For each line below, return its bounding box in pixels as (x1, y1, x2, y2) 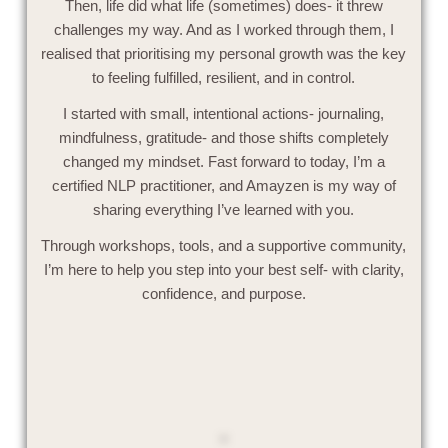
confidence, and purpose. (141, 284, 306, 302)
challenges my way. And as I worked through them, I (53, 20, 394, 38)
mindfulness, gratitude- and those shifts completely (58, 128, 389, 146)
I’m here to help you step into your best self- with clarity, (43, 260, 404, 278)
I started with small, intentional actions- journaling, (63, 104, 385, 122)
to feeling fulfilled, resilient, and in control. (92, 68, 356, 86)
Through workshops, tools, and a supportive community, (41, 236, 407, 254)
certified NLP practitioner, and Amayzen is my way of (51, 176, 396, 194)
